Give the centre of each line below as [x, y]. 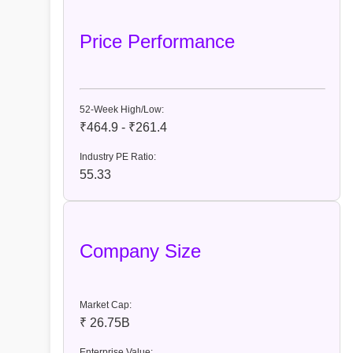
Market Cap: [106, 305]
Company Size [140, 251]
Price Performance [157, 42]
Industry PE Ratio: [118, 157]
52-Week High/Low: [122, 110]
